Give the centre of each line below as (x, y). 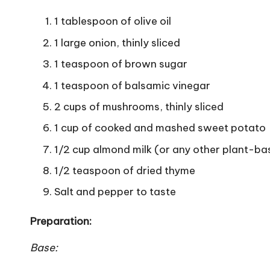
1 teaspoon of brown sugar (121, 64)
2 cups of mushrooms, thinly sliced (139, 106)
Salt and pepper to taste (115, 192)
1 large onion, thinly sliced (117, 42)
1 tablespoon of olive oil (113, 21)
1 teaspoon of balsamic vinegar (132, 85)
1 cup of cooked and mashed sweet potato (160, 128)
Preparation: (61, 221)
